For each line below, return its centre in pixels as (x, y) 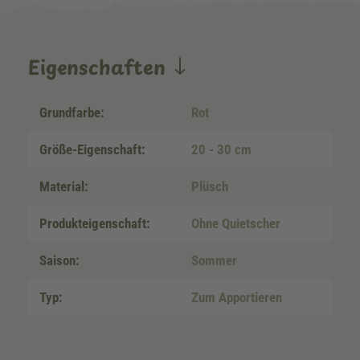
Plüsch (210, 186)
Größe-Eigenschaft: (92, 149)
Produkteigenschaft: (95, 223)
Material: (64, 186)
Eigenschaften (100, 67)
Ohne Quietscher (236, 223)
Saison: (59, 260)
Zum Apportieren (237, 297)
